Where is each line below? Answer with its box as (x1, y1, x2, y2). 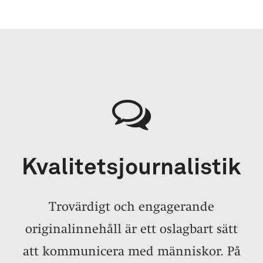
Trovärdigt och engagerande (49, 198, 214, 214)
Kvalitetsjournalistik (22, 156, 241, 179)
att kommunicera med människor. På (22, 243, 241, 258)
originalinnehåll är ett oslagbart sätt (25, 221, 238, 236)
